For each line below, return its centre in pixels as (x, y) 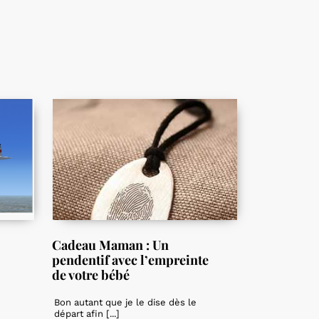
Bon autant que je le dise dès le (125, 303)
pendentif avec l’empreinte (130, 260)
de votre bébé (91, 275)
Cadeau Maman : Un (110, 245)
